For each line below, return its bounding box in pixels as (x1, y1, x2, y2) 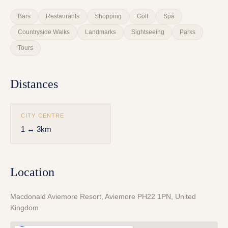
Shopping (95, 13, 122, 20)
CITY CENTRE (21, 112, 65, 119)
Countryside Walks (18, 28, 70, 36)
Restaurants (46, 13, 79, 20)
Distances (10, 77, 58, 91)
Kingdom (10, 204, 39, 212)
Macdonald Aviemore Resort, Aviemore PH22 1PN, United (10, 192, 196, 201)
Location (10, 165, 54, 179)
